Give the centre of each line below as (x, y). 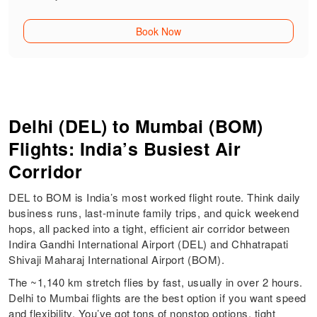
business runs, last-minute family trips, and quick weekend (154, 213)
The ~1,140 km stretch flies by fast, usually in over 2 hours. (156, 282)
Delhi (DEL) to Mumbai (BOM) (136, 126)
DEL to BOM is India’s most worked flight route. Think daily (155, 197)
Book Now (158, 31)
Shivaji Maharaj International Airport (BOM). (117, 260)
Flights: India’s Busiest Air (125, 149)
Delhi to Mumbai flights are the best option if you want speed (157, 298)
